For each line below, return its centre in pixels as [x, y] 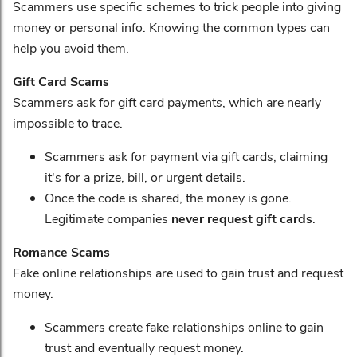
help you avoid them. [71, 47]
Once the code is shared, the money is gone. [168, 197]
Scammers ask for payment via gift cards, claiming [186, 156]
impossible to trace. [68, 122]
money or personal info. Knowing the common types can [171, 27]
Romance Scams [61, 251]
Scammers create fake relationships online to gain [184, 326]
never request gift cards [242, 218]
